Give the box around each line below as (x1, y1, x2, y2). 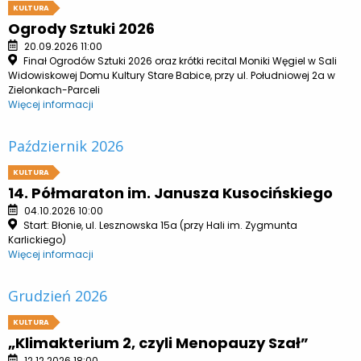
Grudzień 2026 (8, 286, 107, 306)
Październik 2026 (8, 136, 123, 156)
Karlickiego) (8, 233, 66, 247)
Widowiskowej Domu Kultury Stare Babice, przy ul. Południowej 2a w (8, 68, 335, 83)
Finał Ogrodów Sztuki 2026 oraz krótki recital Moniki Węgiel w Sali (20, 54, 337, 68)
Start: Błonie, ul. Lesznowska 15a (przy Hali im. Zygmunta (20, 218, 297, 233)
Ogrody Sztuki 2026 (8, 19, 155, 39)
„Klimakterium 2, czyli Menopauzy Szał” (8, 333, 309, 354)
